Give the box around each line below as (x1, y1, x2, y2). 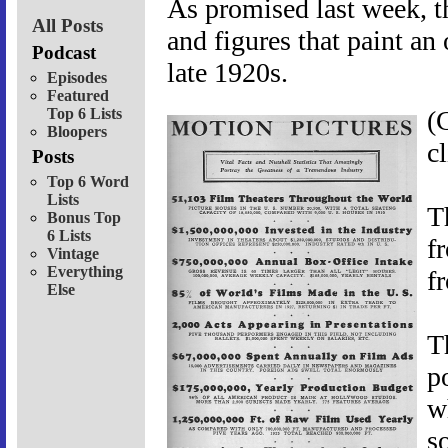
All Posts (32, 14, 103, 36)
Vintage (47, 244, 99, 262)
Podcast (32, 41, 96, 63)
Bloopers (47, 122, 107, 140)
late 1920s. (167, 57, 288, 89)
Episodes (47, 68, 107, 86)
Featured (47, 86, 109, 104)
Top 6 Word (47, 172, 129, 190)
